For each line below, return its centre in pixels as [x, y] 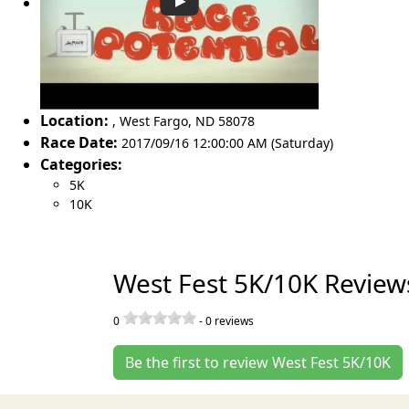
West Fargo [154, 121]
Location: [74, 120]
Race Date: [79, 142]
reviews [233, 320]
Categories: [81, 164]
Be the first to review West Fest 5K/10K [258, 362]
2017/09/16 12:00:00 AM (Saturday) [227, 142]
